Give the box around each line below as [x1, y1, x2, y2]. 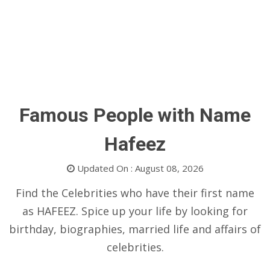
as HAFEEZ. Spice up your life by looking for [22, 204, 248, 218]
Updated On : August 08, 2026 [74, 162, 204, 174]
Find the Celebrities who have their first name [16, 186, 254, 200]
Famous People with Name [19, 104, 251, 127]
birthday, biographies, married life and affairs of [9, 222, 261, 236]
